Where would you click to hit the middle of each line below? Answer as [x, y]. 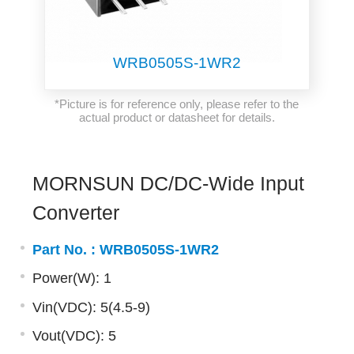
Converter [75, 213]
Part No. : [66, 250]
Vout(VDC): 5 [74, 335]
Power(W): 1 [72, 279]
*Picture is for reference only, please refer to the [177, 104]
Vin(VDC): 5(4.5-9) [91, 307]
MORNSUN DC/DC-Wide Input [168, 184]
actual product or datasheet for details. [177, 117]
